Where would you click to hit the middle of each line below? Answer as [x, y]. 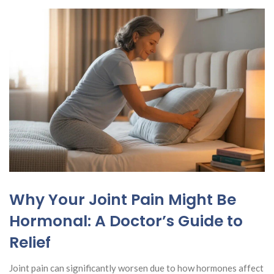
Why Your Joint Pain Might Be [123, 200]
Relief [30, 243]
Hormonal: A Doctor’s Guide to [126, 221]
